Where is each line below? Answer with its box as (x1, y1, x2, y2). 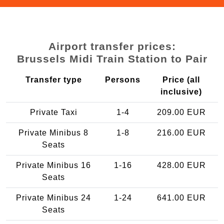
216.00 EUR (156, 128, 206, 137)
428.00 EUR (156, 160, 206, 169)
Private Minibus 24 (16, 193, 91, 202)
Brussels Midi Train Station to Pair (16, 52, 207, 64)
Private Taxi (29, 107, 77, 116)
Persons (105, 75, 140, 84)
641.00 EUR (156, 193, 206, 202)
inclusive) (160, 87, 202, 96)
